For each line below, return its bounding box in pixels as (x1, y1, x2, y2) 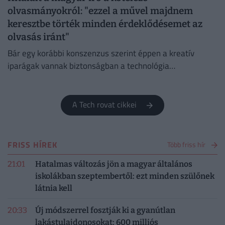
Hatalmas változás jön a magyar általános (35, 159, 193, 169)
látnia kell (35, 183, 73, 193)
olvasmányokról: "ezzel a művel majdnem (8, 5, 193, 17)
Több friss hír (167, 139, 205, 150)
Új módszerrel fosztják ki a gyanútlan (35, 205, 176, 215)
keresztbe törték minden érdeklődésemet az (8, 18, 202, 30)
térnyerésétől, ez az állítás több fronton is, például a (8, 71, 197, 85)
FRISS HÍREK (8, 138, 57, 151)
